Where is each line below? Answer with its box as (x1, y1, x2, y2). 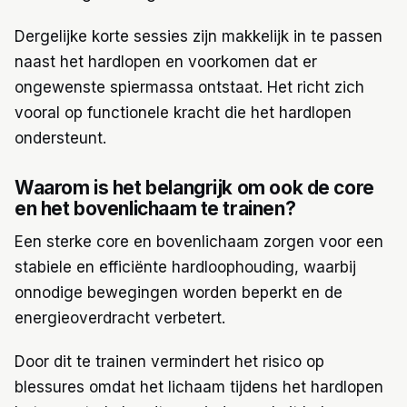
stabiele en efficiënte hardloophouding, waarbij (15, 257, 356, 276)
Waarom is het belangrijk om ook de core (15, 176, 374, 200)
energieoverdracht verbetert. (15, 308, 225, 327)
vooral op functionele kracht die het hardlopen (15, 104, 352, 123)
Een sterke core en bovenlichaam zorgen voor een (15, 232, 383, 251)
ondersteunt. (15, 129, 106, 148)
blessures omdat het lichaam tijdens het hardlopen (15, 378, 383, 397)
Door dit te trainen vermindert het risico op (15, 352, 324, 372)
